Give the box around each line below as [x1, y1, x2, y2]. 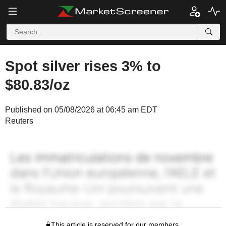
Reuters [5, 117, 33, 125]
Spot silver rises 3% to [5, 58, 161, 74]
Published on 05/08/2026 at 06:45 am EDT [5, 105, 157, 114]
